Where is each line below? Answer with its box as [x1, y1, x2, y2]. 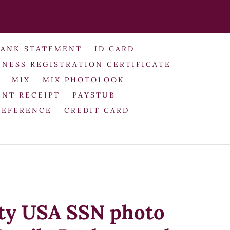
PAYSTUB [72, 90, 116, 100]
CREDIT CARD [64, 105, 129, 115]
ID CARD [94, 44, 135, 53]
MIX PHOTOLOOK [42, 74, 125, 84]
